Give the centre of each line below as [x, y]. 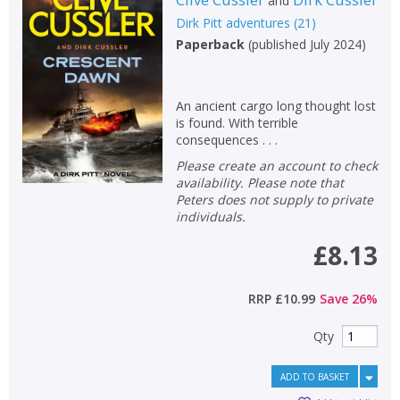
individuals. [210, 216]
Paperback [210, 44]
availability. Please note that [259, 182]
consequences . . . [226, 139]
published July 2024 [306, 44]
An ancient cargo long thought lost [275, 105]
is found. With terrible [237, 122]
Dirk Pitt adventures [233, 22]
